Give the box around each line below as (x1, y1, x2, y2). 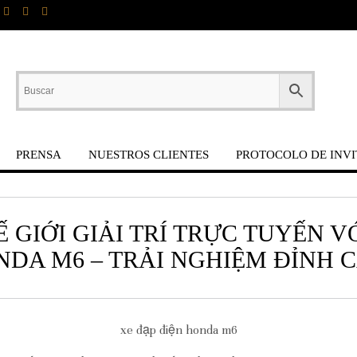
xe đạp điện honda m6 (120, 323, 237, 337)
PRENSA (15, 148, 61, 161)
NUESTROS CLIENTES (88, 148, 209, 161)
